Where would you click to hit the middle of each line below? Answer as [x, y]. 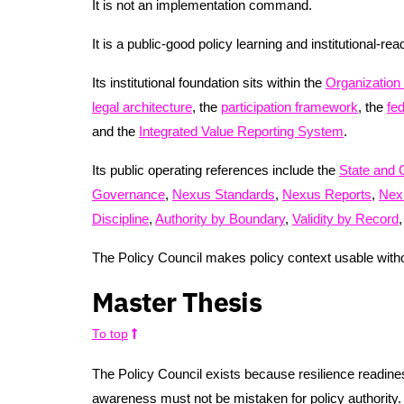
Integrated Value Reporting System [241, 131]
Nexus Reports [327, 194]
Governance [129, 194]
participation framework [289, 106]
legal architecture [142, 106]
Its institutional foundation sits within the [209, 82]
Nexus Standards [224, 194]
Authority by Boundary [220, 218]
